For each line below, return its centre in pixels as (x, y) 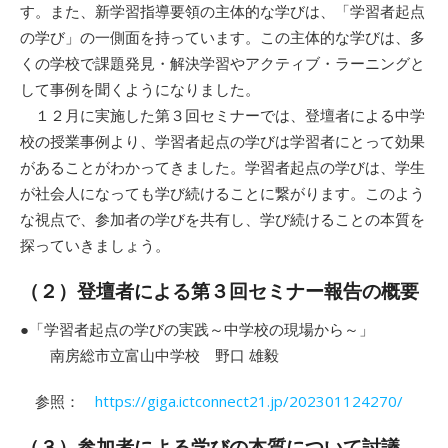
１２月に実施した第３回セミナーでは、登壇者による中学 (222, 115)
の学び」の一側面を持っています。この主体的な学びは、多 (222, 37)
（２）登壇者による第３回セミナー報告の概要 (219, 292)
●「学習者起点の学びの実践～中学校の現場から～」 (197, 329)
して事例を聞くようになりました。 (140, 89)
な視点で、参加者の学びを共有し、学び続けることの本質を (222, 219)
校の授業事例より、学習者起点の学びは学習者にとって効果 (222, 141)
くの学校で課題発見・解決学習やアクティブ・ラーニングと (222, 63)
